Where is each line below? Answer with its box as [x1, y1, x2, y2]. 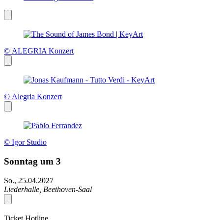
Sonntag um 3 [4, 156, 61, 166]
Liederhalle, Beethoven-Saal [4, 185, 92, 193]
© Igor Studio [4, 138, 47, 147]
